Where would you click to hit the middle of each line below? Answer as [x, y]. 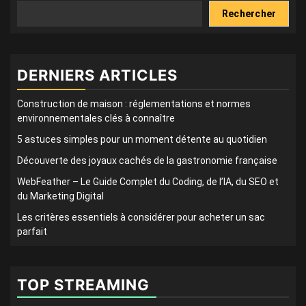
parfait [32, 232]
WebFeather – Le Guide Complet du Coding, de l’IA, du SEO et [148, 182]
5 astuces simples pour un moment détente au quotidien [142, 140]
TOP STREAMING [83, 285]
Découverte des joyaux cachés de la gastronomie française [147, 161]
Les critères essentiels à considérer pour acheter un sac [141, 218]
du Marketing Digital [60, 196]
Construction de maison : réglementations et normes [134, 104]
